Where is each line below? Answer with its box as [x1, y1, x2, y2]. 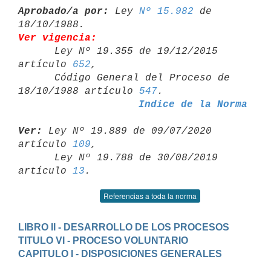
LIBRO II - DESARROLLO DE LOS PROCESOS [18, 221, 229, 232]
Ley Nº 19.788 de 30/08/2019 [18, 152, 54, 163]
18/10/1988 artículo [18, 85, 139, 97]
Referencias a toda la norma [103, 191, 197, 201]
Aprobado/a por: [18, 5, 109, 17]
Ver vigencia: [18, 32, 97, 44]
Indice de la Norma [138, 99, 247, 110]
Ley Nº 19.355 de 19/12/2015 [18, 45, 54, 57]
